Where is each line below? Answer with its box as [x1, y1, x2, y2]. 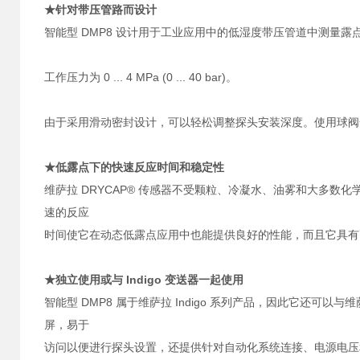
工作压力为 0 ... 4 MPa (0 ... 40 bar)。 [44, 71, 237, 84]
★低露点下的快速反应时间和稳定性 [44, 161, 224, 174]
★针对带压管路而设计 [44, 3, 157, 16]
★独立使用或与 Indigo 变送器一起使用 [44, 273, 243, 286]
